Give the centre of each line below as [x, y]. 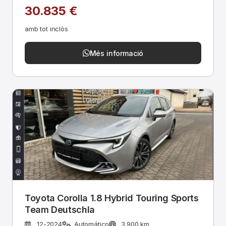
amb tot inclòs [46, 29]
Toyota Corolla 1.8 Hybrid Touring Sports [112, 198]
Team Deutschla [60, 210]
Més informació [117, 53]
